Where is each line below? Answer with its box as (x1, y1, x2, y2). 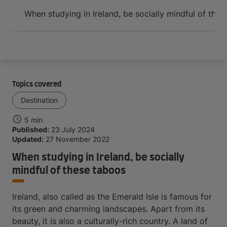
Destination (21, 96, 58, 104)
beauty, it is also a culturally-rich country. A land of (12, 216, 208, 226)
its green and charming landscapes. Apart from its (12, 204, 205, 214)
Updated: (12, 135, 44, 143)
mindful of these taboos (12, 166, 126, 176)
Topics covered (12, 81, 61, 88)
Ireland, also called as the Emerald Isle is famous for (12, 192, 212, 202)
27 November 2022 (46, 135, 109, 143)
